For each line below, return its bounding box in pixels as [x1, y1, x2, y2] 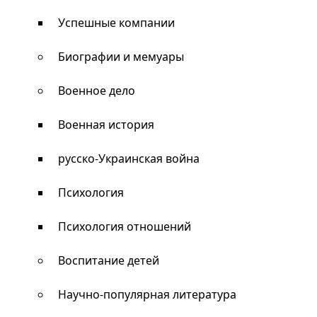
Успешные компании [58, 15, 175, 30]
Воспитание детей [58, 253, 159, 268]
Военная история [58, 117, 154, 132]
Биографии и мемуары [58, 49, 184, 64]
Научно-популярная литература [58, 287, 236, 302]
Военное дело [58, 83, 135, 98]
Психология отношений [58, 219, 191, 234]
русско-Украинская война [58, 151, 200, 166]
